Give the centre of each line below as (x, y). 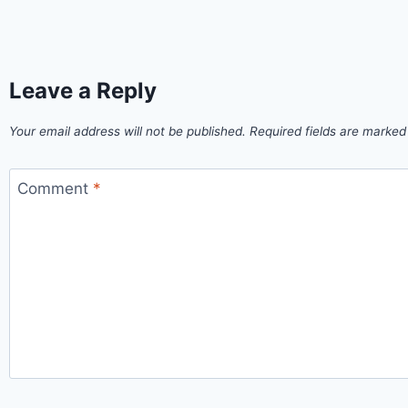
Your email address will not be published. (127, 131)
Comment (55, 188)
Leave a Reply (83, 91)
